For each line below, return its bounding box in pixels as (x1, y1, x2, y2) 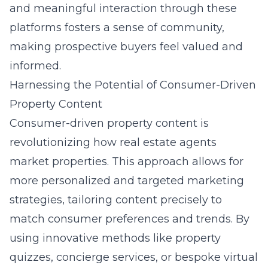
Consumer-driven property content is (10, 117, 209, 130)
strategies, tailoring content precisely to (10, 193, 222, 206)
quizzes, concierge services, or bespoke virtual (10, 251, 258, 264)
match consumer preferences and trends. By (10, 212, 249, 226)
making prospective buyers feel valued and (10, 40, 243, 53)
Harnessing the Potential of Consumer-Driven (10, 78, 256, 92)
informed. (10, 59, 61, 72)
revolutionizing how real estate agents (10, 136, 217, 149)
